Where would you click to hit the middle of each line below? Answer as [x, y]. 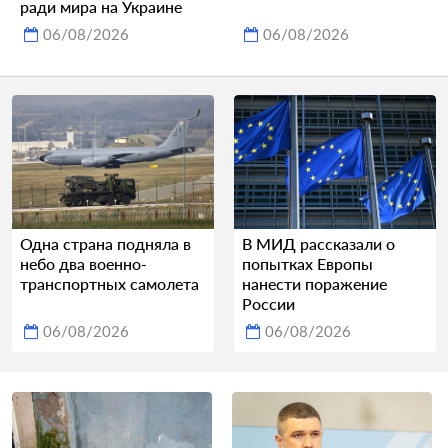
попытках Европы [307, 264]
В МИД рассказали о [318, 244]
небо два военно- [83, 264]
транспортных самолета [109, 284]
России [268, 304]
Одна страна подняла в [105, 244]
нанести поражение [314, 284]
